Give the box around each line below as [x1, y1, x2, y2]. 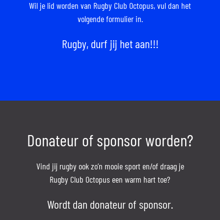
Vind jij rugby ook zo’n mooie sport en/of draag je [36, 160, 184, 171]
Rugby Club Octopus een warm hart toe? [50, 173, 170, 185]
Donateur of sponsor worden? [27, 129, 193, 150]
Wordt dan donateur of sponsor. [47, 196, 173, 211]
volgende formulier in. [77, 13, 143, 24]
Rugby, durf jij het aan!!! [61, 36, 159, 51]
